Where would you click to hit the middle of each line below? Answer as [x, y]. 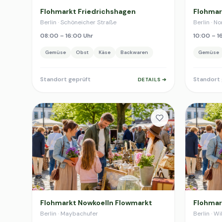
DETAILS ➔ [152, 79]
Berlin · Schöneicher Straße [78, 22]
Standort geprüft [65, 79]
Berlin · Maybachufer [69, 214]
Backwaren [134, 52]
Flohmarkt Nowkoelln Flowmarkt [96, 203]
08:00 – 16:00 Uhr [67, 36]
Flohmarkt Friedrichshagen [88, 11]
